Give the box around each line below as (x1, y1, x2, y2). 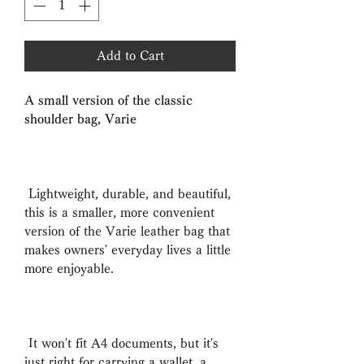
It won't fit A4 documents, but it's (24, 337, 219, 350)
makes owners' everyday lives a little (24, 244, 231, 257)
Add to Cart (96, 50, 164, 63)
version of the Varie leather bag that (24, 225, 230, 238)
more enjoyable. (24, 262, 114, 275)
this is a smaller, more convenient (24, 206, 214, 219)
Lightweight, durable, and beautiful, (24, 188, 231, 201)
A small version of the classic (24, 94, 193, 107)
